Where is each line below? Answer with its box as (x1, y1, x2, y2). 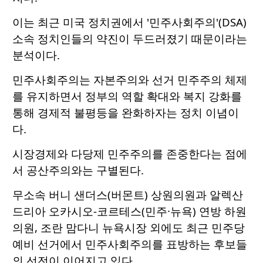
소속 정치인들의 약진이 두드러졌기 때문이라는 (12, 31, 247, 46)
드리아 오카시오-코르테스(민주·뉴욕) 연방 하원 (12, 204, 247, 219)
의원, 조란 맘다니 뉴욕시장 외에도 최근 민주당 (12, 220, 245, 235)
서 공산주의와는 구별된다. (12, 163, 144, 178)
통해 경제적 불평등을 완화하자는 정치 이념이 (12, 105, 239, 120)
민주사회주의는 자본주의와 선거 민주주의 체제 (12, 72, 247, 87)
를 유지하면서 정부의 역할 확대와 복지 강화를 (12, 89, 242, 104)
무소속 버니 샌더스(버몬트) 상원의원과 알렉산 (12, 187, 243, 203)
